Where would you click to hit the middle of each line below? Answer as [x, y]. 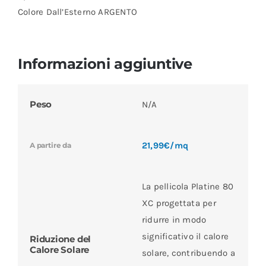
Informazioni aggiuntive [105, 64]
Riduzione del [60, 239]
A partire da [50, 145]
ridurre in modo [174, 219]
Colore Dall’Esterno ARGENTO [77, 12]
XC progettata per [179, 203]
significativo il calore [185, 236]
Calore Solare [59, 249]
